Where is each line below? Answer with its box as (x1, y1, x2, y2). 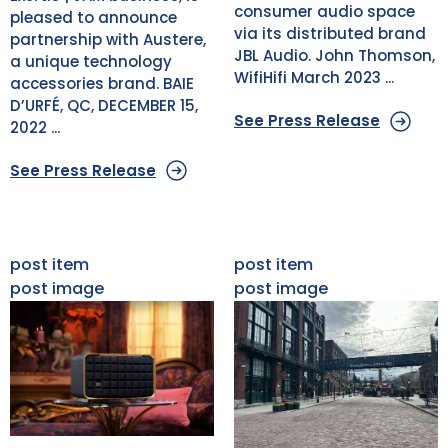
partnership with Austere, (10, 28, 206, 50)
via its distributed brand (234, 23, 426, 45)
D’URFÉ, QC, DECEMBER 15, (10, 94, 198, 116)
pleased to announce (10, 6, 177, 28)
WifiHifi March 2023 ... (234, 67, 394, 89)
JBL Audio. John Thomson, (234, 45, 435, 67)
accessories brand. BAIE (10, 72, 194, 94)
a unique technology (10, 50, 172, 72)
